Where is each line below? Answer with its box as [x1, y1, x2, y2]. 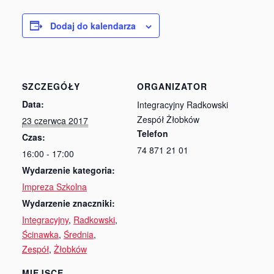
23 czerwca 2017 [22, 114, 88, 127]
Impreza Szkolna [22, 180, 87, 193]
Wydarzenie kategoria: [22, 163, 115, 176]
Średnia [64, 228, 94, 240]
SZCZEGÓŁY [22, 80, 80, 92]
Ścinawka [22, 228, 59, 240]
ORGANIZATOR [137, 80, 207, 92]
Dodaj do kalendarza [50, 19, 136, 32]
